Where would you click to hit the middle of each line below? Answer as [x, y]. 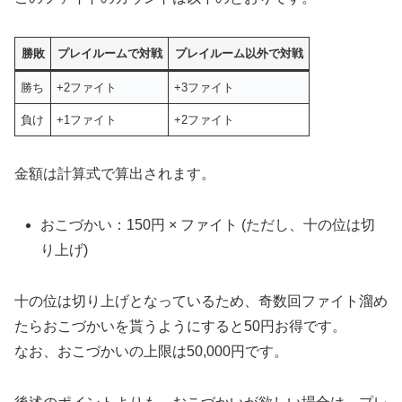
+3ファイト [205, 87]
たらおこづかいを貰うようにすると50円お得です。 [180, 326]
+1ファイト [87, 119]
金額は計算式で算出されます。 [115, 174]
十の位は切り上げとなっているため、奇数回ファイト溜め [201, 301]
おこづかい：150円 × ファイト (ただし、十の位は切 [208, 225]
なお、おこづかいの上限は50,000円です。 [151, 351]
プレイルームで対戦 [109, 53]
